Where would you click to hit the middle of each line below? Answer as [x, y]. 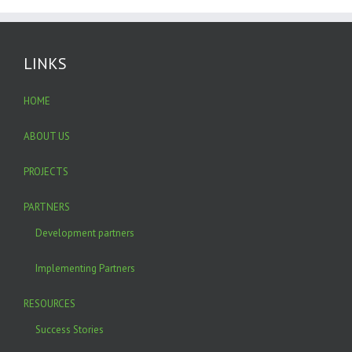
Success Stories [70, 330]
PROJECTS [46, 172]
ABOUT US [47, 136]
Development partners [85, 233]
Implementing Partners [85, 268]
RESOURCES [49, 304]
